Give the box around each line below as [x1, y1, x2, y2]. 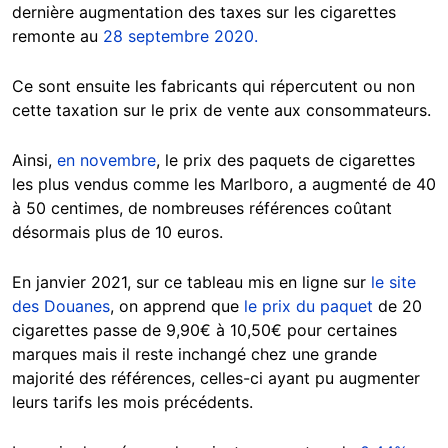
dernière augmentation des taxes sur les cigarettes [12, 2, 396, 23]
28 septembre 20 [103, 26, 234, 47]
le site [371, 272, 416, 293]
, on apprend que [110, 296, 244, 317]
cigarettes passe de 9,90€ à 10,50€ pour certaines [12, 320, 397, 341]
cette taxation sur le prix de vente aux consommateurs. [12, 100, 431, 121]
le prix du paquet [244, 296, 373, 317]
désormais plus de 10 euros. [12, 222, 223, 243]
